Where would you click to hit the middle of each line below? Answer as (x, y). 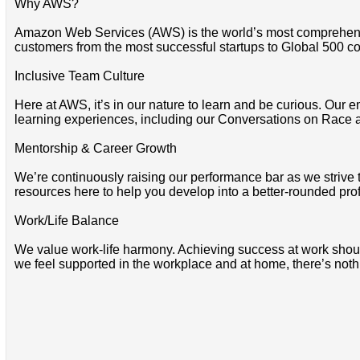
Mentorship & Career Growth (95, 148)
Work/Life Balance (66, 220)
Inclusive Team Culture (79, 76)
